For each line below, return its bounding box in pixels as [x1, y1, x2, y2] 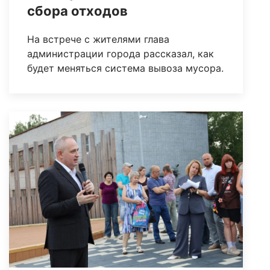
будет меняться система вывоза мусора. [27, 62, 224, 75]
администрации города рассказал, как [27, 48, 214, 60]
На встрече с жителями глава [27, 33, 169, 46]
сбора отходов [27, 3, 128, 19]
